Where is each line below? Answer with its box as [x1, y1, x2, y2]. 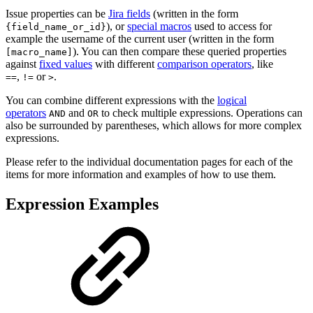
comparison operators [157, 58, 252, 71]
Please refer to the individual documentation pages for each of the [6, 156, 293, 168]
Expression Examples [6, 195, 159, 214]
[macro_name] [6, 47, 73, 58]
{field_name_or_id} [6, 22, 106, 33]
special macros [127, 20, 191, 33]
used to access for [191, 20, 272, 33]
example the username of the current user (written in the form [6, 33, 274, 45]
